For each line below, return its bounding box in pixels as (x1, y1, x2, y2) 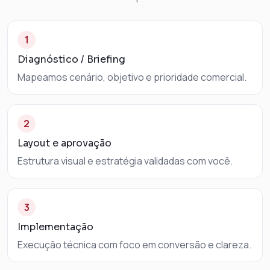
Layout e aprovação (17, 137, 111, 150)
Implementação (17, 221, 93, 234)
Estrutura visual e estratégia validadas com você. (17, 154, 233, 168)
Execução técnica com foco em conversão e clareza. (17, 238, 251, 252)
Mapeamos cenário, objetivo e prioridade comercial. (17, 71, 246, 84)
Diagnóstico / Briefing (17, 53, 125, 66)
